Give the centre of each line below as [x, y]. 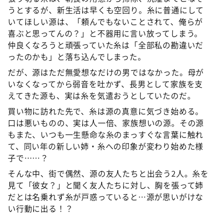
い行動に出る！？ [41, 208]
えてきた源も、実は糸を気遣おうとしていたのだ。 [102, 95]
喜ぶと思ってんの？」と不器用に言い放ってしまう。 [105, 33]
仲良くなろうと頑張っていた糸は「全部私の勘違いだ [106, 45]
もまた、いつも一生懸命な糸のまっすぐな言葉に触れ [106, 134]
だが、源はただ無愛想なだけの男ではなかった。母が [106, 72]
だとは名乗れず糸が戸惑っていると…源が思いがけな [106, 197]
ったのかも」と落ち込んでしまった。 [77, 56]
